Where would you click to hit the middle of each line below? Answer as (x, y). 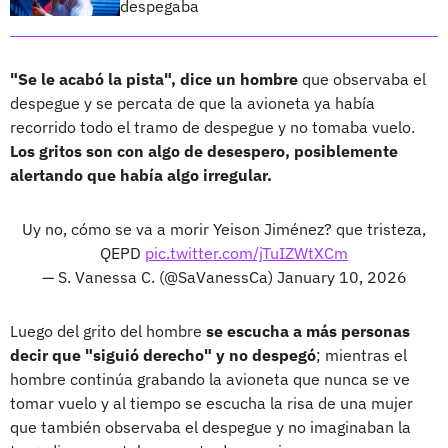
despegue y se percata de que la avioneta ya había (192, 102)
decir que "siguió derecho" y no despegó (163, 354)
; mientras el (361, 354)
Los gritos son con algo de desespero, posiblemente (204, 150)
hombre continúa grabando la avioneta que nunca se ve (210, 378)
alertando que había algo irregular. (141, 174)
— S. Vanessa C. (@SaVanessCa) (159, 276)
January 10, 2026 (341, 276)
